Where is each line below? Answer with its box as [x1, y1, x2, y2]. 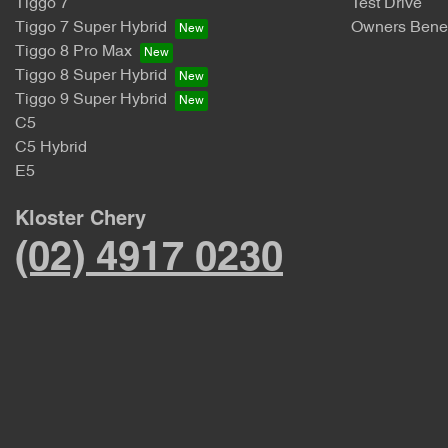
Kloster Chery [15, 211, 146, 230]
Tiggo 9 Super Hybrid [15, 92, 167, 109]
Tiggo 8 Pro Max [15, 44, 132, 61]
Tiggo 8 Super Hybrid [15, 68, 167, 85]
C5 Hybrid [15, 140, 87, 157]
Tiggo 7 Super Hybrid [15, 20, 167, 37]
